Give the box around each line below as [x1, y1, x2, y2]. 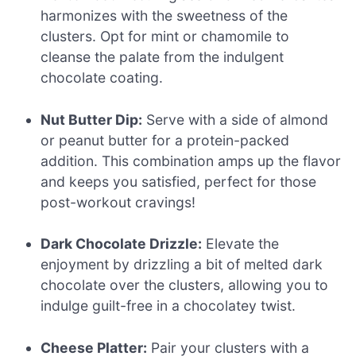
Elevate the [202, 235, 280, 253]
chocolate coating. [41, 69, 164, 87]
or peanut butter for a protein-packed [41, 131, 290, 149]
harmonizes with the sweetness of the [41, 7, 288, 25]
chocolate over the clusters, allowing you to [41, 277, 329, 294]
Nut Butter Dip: [41, 110, 143, 128]
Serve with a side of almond [142, 110, 329, 128]
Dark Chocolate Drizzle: [41, 235, 203, 253]
